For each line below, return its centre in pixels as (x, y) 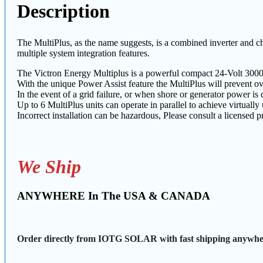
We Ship (49, 167)
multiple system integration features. (83, 53)
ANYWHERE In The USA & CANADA (118, 196)
